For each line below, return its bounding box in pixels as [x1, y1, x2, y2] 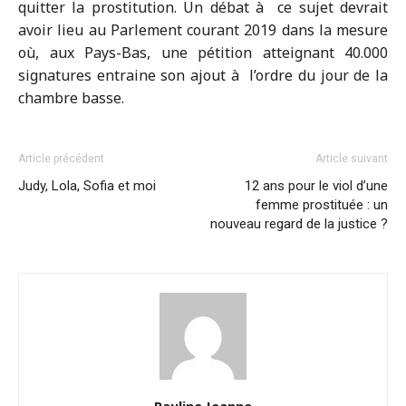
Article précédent [18, 152, 104, 165]
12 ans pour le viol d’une [245, 178, 388, 194]
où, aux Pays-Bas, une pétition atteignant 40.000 [18, 43, 388, 63]
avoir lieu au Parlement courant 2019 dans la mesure [18, 20, 388, 40]
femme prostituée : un [256, 197, 388, 213]
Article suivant [315, 152, 388, 165]
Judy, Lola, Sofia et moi [18, 178, 156, 194]
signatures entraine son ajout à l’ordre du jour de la [18, 65, 388, 85]
